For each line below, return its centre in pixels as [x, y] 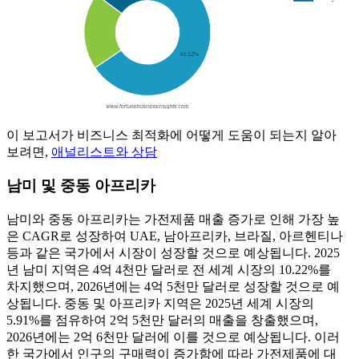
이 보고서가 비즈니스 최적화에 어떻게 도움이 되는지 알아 [171, 135]
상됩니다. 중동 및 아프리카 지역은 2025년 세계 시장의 [160, 304]
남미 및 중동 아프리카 [81, 186]
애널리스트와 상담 [104, 151]
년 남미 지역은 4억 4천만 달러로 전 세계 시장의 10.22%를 [169, 270]
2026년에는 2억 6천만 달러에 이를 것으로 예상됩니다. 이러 [173, 337]
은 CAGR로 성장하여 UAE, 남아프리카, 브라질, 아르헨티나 [175, 236]
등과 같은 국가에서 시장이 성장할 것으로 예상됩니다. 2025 [173, 253]
